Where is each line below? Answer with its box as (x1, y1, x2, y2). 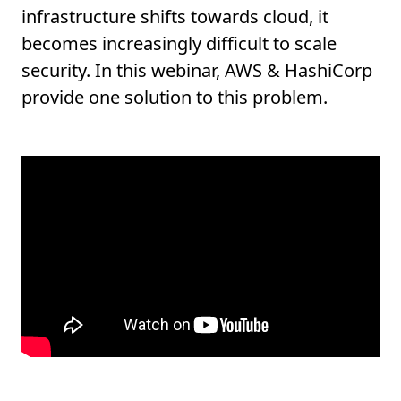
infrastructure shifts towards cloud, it (21, 4, 328, 29)
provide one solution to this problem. (21, 85, 328, 109)
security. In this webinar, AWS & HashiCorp (21, 58, 372, 82)
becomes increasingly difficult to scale (21, 31, 337, 55)
